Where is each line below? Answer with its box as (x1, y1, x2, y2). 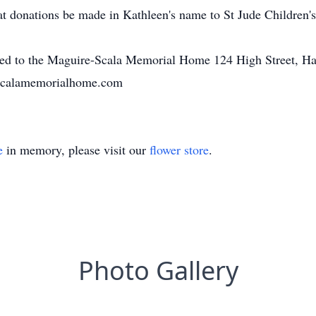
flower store (150, 141, 209, 158)
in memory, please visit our (3, 141, 150, 158)
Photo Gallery (78, 253, 238, 288)
